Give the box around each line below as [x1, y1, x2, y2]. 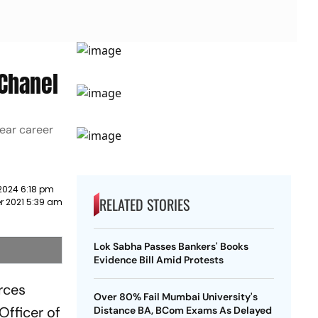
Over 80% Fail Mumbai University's [93, 290, 258, 303]
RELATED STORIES [99, 194, 190, 215]
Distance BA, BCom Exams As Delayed [93, 304, 272, 317]
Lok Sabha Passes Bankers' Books [93, 240, 248, 253]
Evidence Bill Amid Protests [93, 253, 224, 266]
